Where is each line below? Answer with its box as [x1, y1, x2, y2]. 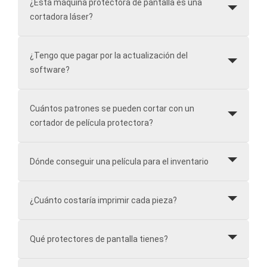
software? [30, 64, 70, 74]
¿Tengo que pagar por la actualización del [30, 50, 188, 60]
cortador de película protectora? [30, 117, 153, 128]
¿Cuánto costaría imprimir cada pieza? [30, 195, 177, 205]
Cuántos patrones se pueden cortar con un [30, 103, 194, 113]
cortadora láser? [30, 11, 93, 21]
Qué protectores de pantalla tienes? [30, 234, 168, 244]
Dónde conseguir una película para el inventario [30, 156, 209, 166]
